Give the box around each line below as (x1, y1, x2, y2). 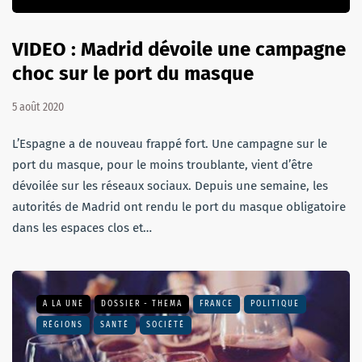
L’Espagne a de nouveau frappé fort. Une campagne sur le (12, 136, 327, 151)
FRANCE (200, 298, 234, 309)
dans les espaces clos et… (12, 220, 152, 235)
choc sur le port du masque (12, 61, 254, 85)
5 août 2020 (12, 99, 64, 114)
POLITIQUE (250, 298, 300, 309)
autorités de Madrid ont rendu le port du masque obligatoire (12, 199, 346, 214)
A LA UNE (43, 298, 84, 309)
